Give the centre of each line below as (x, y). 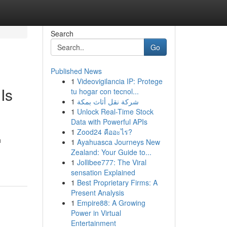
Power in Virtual (96, 213)
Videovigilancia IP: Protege (120, 81)
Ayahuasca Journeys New (118, 142)
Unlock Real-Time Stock (115, 111)
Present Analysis (97, 193)
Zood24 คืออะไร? (104, 132)
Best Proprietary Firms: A (117, 182)
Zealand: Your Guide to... (111, 152)
